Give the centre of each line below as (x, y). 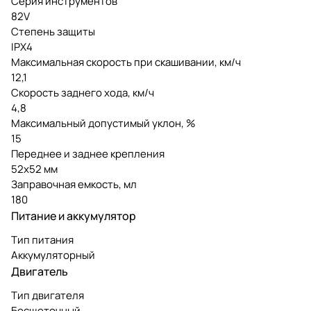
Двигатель (40, 271)
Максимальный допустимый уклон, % (103, 123)
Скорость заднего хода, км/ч (83, 92)
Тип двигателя (48, 295)
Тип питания (42, 239)
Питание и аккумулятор (74, 216)
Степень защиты (53, 31)
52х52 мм (34, 169)
